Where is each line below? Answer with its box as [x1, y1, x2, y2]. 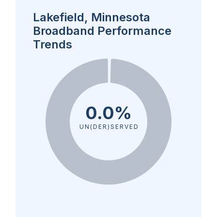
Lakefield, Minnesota [33, 10, 150, 24]
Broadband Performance [33, 24, 171, 38]
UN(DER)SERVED [79, 123, 138, 130]
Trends [33, 37, 72, 51]
